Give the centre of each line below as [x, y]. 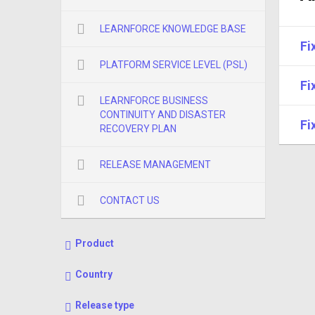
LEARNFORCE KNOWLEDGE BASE [173, 29]
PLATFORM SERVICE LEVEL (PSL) [174, 65]
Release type [105, 306]
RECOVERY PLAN [138, 129]
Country [94, 275]
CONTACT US [130, 201]
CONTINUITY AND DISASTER [163, 115]
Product [95, 244]
